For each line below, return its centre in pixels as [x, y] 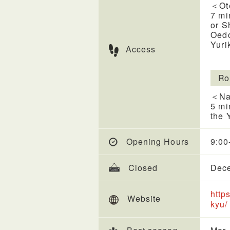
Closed [143, 168]
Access [141, 49]
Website [144, 198]
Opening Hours [158, 141]
